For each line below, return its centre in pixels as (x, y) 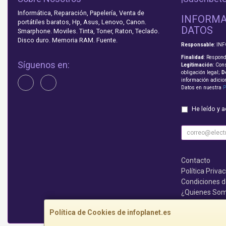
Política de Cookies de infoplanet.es (110, 212)
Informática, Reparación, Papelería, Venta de (81, 13)
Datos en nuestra (202, 88)
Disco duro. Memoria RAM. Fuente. (68, 40)
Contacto (195, 161)
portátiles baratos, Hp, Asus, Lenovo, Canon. (82, 22)
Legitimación (197, 65)
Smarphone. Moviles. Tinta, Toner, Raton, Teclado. (89, 31)
